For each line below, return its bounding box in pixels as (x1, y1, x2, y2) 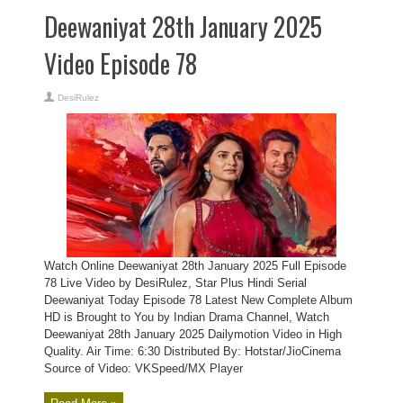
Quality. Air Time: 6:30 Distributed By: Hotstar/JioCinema (44, 345, 341, 358)
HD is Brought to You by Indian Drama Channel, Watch (44, 310, 329, 324)
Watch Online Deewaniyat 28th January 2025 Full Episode (44, 259, 346, 273)
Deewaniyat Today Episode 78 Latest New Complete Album (44, 293, 353, 307)
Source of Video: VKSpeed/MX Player (44, 362, 243, 375)
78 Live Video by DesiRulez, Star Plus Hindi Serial (44, 276, 307, 290)
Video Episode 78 (44, 45, 197, 82)
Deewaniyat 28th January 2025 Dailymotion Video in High (44, 327, 342, 341)
